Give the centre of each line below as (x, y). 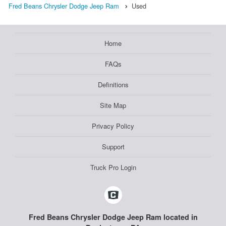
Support (113, 147)
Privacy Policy (113, 126)
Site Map (113, 105)
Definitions (113, 85)
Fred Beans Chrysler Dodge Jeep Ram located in (113, 217)
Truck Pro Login (113, 167)
